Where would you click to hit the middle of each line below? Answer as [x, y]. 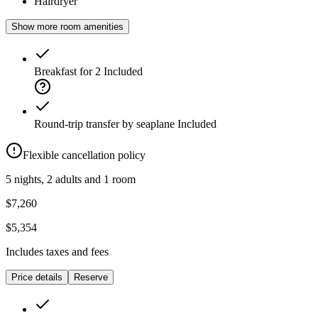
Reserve [91, 278]
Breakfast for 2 [67, 72]
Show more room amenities [67, 27]
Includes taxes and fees [57, 252]
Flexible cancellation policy [84, 155]
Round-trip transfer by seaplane [104, 124]
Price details [37, 278]
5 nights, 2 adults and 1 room [71, 180]
